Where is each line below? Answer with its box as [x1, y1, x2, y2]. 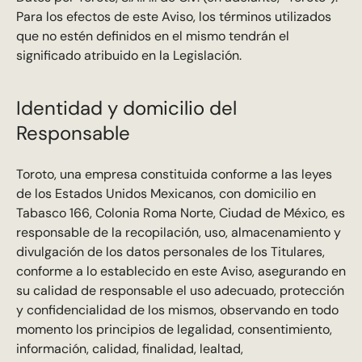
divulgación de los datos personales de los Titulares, [15, 243, 325, 261]
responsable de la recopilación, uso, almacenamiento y [15, 224, 341, 242]
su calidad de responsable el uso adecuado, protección [15, 282, 344, 300]
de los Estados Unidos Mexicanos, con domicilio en [15, 185, 316, 203]
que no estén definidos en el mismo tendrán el [15, 27, 289, 44]
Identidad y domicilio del [15, 95, 237, 121]
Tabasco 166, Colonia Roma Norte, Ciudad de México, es [15, 204, 345, 222]
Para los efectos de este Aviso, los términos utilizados [15, 7, 331, 25]
